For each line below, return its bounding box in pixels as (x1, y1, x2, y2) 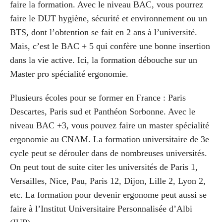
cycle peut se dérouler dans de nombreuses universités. (10, 148, 207, 159)
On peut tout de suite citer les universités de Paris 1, (10, 162, 198, 172)
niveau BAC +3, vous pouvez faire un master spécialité (10, 120, 209, 131)
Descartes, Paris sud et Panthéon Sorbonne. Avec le (10, 107, 195, 117)
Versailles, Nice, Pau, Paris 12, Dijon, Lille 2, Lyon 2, (10, 176, 206, 186)
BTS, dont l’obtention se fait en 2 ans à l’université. (10, 27, 197, 38)
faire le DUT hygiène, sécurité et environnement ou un (10, 13, 207, 24)
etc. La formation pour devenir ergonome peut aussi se (10, 190, 207, 200)
